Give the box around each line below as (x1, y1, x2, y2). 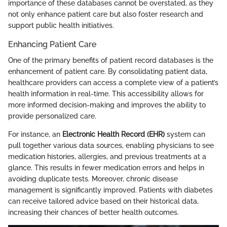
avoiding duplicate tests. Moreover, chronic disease (8, 174, 178, 183)
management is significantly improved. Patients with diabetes (8, 185, 213, 194)
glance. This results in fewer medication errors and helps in (8, 163, 204, 172)
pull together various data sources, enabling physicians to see (8, 141, 214, 149)
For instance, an (8, 130, 62, 138)
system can (165, 130, 205, 138)
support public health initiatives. (8, 21, 114, 29)
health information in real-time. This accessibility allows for (8, 89, 204, 98)
